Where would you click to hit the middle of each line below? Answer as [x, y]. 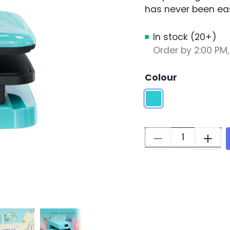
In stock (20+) [185, 37]
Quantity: [165, 133]
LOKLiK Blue [169, 97]
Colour [161, 78]
